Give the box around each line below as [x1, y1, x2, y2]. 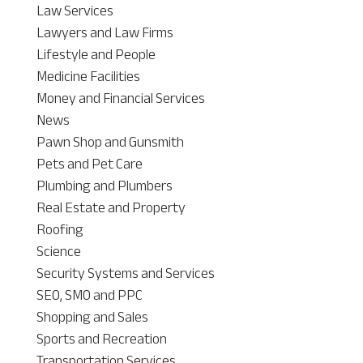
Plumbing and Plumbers [36, 171, 173, 199]
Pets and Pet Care [36, 149, 143, 177]
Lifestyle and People [36, 40, 156, 68]
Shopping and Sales [36, 302, 148, 331]
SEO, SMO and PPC [36, 280, 143, 309]
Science [36, 237, 81, 265]
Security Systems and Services [36, 258, 215, 287]
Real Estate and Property [36, 193, 186, 221]
